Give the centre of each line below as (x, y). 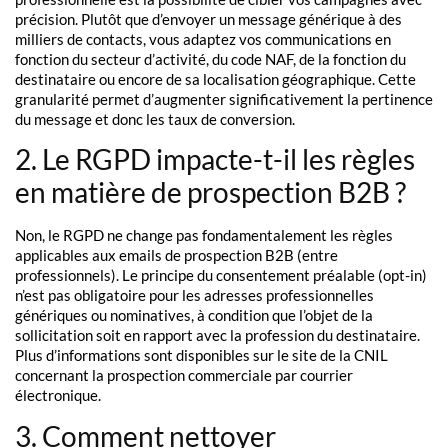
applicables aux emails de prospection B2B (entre (176, 255)
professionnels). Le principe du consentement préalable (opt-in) (221, 275)
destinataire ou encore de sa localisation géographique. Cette (215, 78)
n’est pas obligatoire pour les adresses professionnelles (194, 295)
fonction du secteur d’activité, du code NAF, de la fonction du (210, 58)
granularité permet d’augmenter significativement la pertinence (224, 98)
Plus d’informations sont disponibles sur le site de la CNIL (201, 355)
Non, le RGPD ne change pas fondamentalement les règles (204, 235)
